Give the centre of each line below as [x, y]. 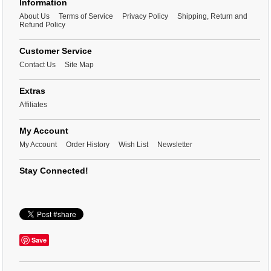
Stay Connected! [54, 171]
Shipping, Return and [212, 17]
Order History [88, 145]
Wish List [133, 145]
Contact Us [38, 65]
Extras [32, 91]
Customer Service [56, 51]
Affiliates [33, 105]
